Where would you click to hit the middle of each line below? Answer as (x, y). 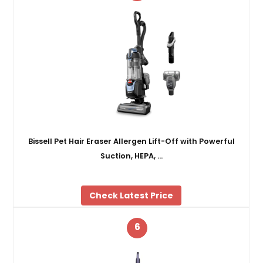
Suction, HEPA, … (131, 156)
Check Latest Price (131, 196)
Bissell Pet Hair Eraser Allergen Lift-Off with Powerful (131, 141)
